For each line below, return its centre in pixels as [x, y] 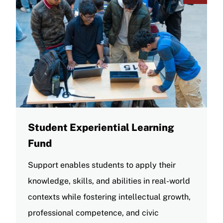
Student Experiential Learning [101, 127]
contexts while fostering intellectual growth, [109, 197]
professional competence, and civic [93, 213]
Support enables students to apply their [102, 165]
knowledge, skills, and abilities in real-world [109, 181]
